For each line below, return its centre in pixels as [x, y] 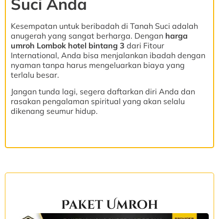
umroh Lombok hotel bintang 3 [68, 45]
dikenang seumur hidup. [54, 111]
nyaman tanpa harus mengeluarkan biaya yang [98, 65]
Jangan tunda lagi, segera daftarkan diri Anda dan [103, 91]
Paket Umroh [109, 205]
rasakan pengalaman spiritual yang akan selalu [98, 101]
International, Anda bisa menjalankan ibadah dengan [108, 55]
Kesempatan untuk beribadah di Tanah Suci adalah [104, 26]
